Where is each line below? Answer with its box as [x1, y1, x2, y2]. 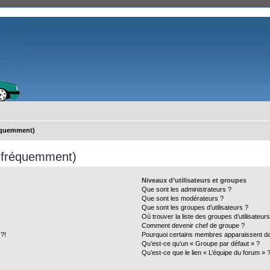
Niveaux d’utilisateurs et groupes [142, 177, 247, 184]
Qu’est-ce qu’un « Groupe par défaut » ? [142, 240, 260, 247]
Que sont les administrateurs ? [142, 186, 232, 193]
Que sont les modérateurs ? [142, 195, 224, 202]
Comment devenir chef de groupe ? [142, 222, 245, 229]
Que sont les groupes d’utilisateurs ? [142, 204, 249, 211]
